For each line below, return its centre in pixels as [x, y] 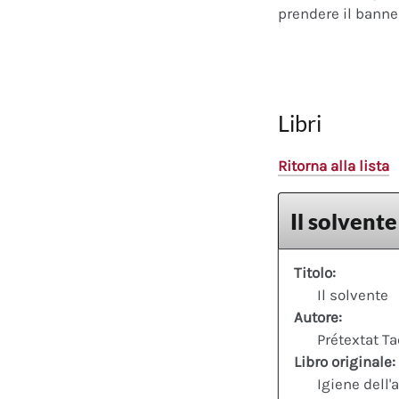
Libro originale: [345, 361]
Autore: [318, 317]
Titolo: [315, 272]
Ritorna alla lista [334, 166]
